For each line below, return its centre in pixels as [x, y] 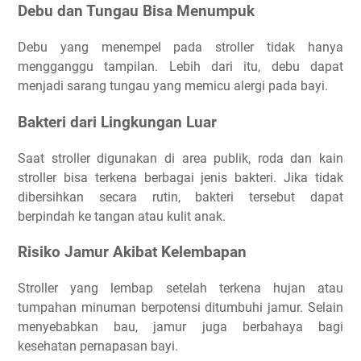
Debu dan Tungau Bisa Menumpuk [136, 12]
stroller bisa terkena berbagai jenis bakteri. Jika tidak [180, 177]
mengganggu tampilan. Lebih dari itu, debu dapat [180, 67]
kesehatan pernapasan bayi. [98, 346]
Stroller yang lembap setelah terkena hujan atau [180, 288]
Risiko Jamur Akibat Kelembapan [132, 253]
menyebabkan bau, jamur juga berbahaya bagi [180, 326]
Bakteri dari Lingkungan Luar [117, 122]
